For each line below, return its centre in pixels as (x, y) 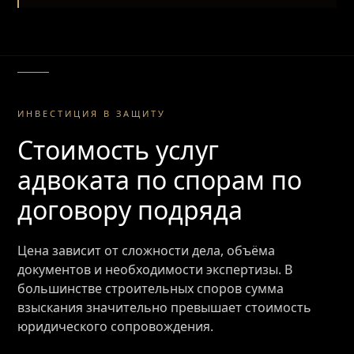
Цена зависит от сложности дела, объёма (147, 250)
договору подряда (130, 210)
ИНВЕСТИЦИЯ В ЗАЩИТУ (92, 113)
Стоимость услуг (119, 150)
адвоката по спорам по (160, 180)
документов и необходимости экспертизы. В (155, 269)
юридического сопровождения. (116, 326)
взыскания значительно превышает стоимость (165, 307)
